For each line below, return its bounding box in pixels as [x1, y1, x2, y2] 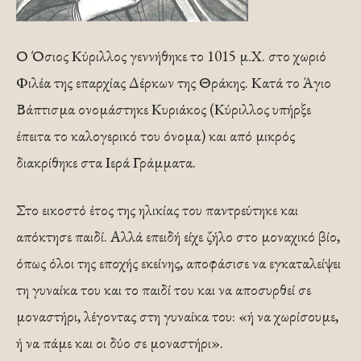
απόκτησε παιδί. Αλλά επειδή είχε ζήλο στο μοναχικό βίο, [16, 226, 340, 247]
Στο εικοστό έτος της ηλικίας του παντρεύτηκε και [16, 200, 298, 220]
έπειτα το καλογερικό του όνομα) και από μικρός [16, 126, 295, 146]
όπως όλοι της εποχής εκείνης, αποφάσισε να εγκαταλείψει [16, 253, 341, 273]
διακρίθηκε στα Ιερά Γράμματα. [16, 152, 196, 172]
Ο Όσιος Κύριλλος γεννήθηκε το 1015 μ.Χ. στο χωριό [16, 46, 326, 66]
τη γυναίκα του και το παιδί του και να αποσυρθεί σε [16, 280, 311, 300]
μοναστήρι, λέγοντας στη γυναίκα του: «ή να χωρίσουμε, [16, 306, 338, 326]
